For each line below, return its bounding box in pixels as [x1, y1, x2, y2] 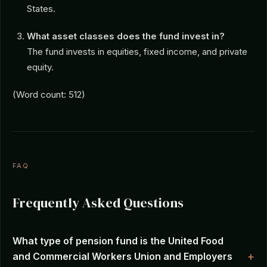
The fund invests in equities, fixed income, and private [27, 46, 247, 57]
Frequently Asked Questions [13, 194, 184, 212]
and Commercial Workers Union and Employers [13, 250, 232, 262]
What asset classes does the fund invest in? [27, 30, 225, 42]
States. [27, 3, 55, 14]
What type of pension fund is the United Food [13, 235, 223, 247]
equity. [27, 61, 54, 73]
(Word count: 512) [13, 89, 85, 100]
